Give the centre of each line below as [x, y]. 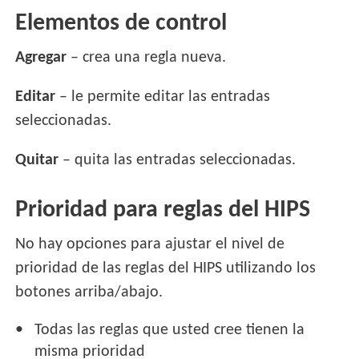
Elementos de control [121, 24]
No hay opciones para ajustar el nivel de [150, 245]
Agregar [41, 58]
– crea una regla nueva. [147, 58]
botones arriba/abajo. [89, 293]
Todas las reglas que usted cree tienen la [170, 331]
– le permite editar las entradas [163, 97]
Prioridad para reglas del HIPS [163, 211]
